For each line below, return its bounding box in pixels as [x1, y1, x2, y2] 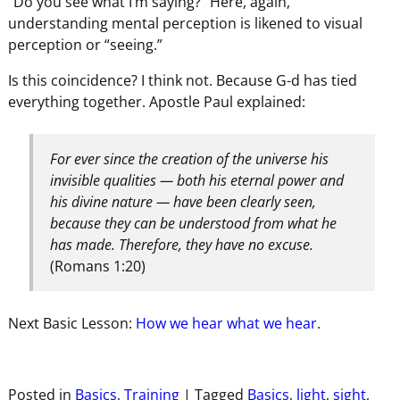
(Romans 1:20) [50, 256, 146, 277]
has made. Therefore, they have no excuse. [50, 235, 314, 255]
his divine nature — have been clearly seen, [50, 192, 317, 212]
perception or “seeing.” [7, 35, 162, 55]
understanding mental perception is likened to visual [7, 13, 362, 34]
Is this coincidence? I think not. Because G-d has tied [7, 71, 357, 91]
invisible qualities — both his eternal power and [50, 171, 345, 191]
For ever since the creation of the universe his [50, 149, 329, 170]
